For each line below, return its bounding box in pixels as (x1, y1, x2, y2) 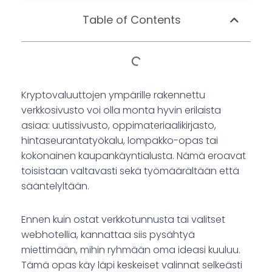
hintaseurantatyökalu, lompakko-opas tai (21, 134, 218, 148)
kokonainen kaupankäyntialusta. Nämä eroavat (21, 149, 246, 163)
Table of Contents (83, 12, 181, 28)
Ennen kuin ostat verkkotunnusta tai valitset (21, 212, 225, 227)
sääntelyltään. (21, 179, 89, 194)
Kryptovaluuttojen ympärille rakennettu (21, 88, 205, 103)
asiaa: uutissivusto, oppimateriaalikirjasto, (21, 118, 216, 133)
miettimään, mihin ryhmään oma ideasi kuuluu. (21, 243, 240, 257)
